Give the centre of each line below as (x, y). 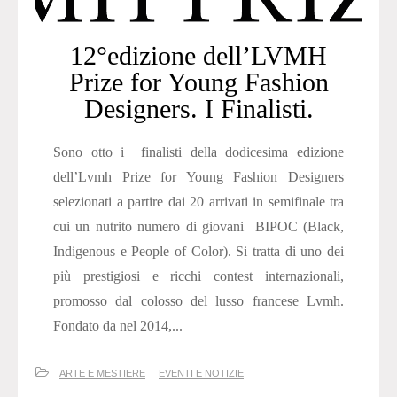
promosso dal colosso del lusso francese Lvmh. (198, 301)
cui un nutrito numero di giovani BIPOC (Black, (198, 227)
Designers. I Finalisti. (198, 109)
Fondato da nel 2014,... (118, 326)
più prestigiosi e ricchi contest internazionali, (198, 276)
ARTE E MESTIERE (102, 374)
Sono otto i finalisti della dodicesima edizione (198, 152)
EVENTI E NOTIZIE (201, 374)
